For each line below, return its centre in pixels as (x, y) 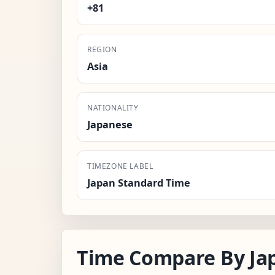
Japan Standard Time (139, 183)
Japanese (110, 124)
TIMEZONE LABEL (120, 166)
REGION (102, 49)
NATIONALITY (113, 107)
